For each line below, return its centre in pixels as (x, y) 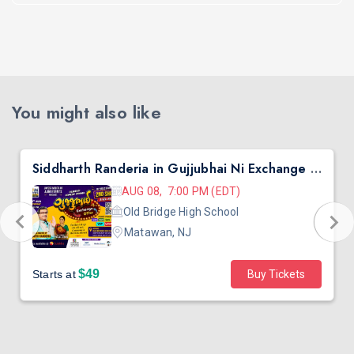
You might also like (87, 112)
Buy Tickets (276, 274)
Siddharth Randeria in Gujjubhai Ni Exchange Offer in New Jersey (316, 169)
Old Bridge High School (181, 212)
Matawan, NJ (158, 232)
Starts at (54, 274)
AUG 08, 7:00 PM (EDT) (181, 191)
